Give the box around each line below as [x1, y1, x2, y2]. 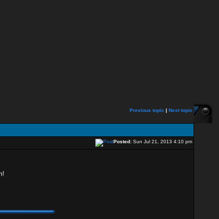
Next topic [169, 108, 193, 113]
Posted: [113, 139, 131, 144]
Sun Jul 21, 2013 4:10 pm [131, 139, 194, 144]
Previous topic [130, 108, 164, 113]
